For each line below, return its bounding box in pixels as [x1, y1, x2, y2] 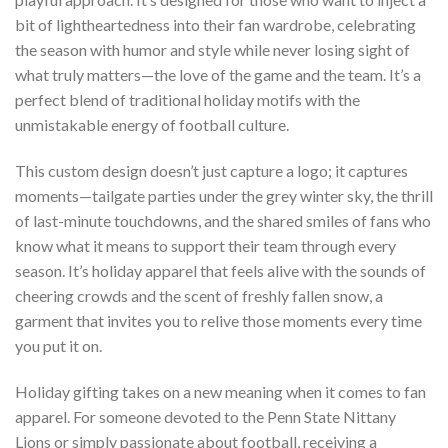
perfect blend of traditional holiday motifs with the [15, 90, 360, 110]
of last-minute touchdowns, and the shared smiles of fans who [15, 211, 431, 231]
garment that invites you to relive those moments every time [15, 311, 422, 331]
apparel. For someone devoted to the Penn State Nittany [15, 406, 396, 426]
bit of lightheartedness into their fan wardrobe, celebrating [15, 15, 416, 35]
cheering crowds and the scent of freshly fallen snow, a [15, 286, 383, 306]
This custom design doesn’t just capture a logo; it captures [15, 161, 408, 181]
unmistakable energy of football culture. [15, 115, 289, 135]
